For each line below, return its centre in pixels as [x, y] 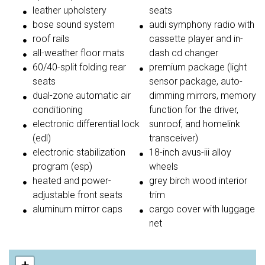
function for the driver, [194, 109]
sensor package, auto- [196, 81]
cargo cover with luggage [202, 209]
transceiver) [174, 138]
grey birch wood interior [198, 180]
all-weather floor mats [78, 53]
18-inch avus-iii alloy [190, 152]
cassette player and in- [196, 38]
